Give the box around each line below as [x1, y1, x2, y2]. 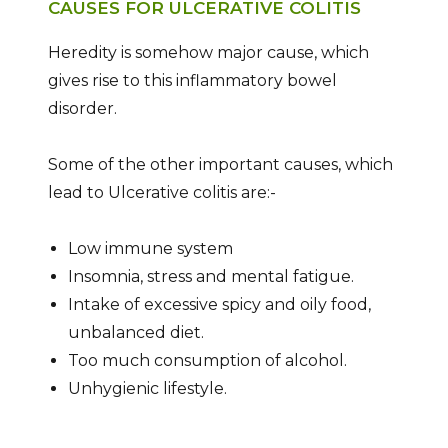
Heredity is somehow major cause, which [47, 42, 369, 62]
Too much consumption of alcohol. [67, 350, 347, 370]
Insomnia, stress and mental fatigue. [67, 266, 354, 286]
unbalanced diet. [67, 322, 204, 342]
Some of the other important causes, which [47, 154, 393, 174]
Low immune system [67, 238, 233, 258]
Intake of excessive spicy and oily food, [67, 294, 371, 314]
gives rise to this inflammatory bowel [47, 70, 337, 90]
